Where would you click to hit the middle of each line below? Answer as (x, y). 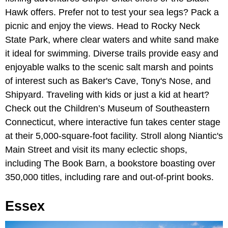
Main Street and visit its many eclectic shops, (96, 149)
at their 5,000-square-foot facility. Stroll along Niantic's (114, 136)
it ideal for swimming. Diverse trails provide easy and (112, 53)
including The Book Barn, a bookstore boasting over (110, 163)
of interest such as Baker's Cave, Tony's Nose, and (108, 81)
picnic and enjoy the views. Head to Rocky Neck (103, 26)
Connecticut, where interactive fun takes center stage (113, 122)
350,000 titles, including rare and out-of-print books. (109, 177)
